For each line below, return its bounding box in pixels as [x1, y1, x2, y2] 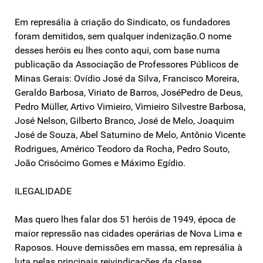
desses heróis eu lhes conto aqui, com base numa [15, 44, 220, 56]
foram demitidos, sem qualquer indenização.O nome [15, 30, 231, 42]
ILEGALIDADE [15, 185, 72, 197]
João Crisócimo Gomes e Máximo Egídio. [15, 157, 186, 168]
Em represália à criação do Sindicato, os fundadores [15, 16, 230, 28]
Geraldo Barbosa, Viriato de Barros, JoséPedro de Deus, [15, 86, 242, 98]
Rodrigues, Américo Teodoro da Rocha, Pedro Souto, [15, 143, 230, 154]
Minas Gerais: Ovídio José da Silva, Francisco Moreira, [15, 72, 239, 84]
